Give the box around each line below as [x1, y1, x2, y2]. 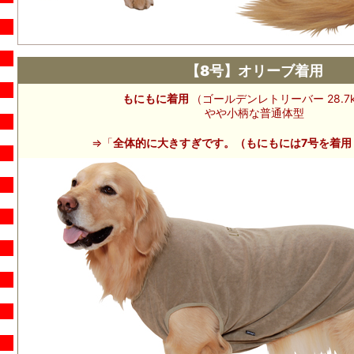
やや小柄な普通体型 [205, 106, 304, 119]
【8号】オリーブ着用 [186, 62, 323, 79]
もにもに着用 [122, 92, 191, 105]
